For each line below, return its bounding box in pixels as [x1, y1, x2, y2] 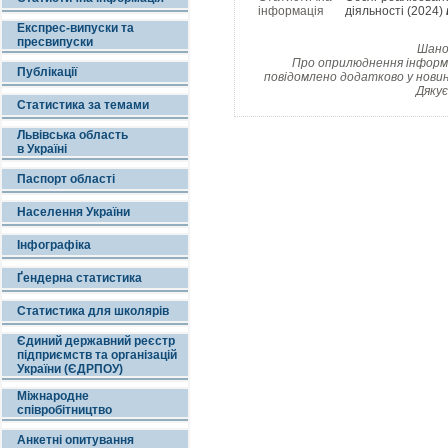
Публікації [17, 65, 77, 79]
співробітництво [17, 403, 112, 417]
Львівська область [17, 128, 128, 142]
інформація [258, 4, 324, 18]
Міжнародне [17, 389, 89, 403]
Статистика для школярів [17, 304, 169, 318]
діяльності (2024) [345, 4, 446, 18]
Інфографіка [17, 238, 91, 252]
